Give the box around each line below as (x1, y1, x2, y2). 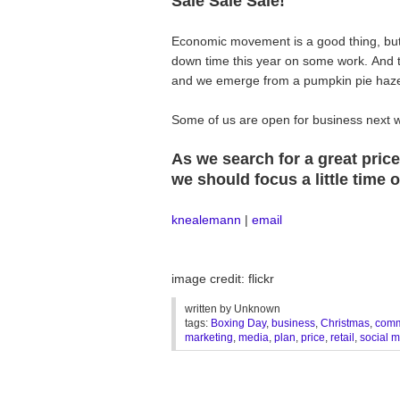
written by (185, 303, 234, 315)
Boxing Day (211, 317, 266, 329)
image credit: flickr (171, 271, 274, 286)
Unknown (234, 303, 280, 315)
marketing (185, 331, 233, 344)
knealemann (171, 212, 241, 227)
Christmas (321, 317, 370, 329)
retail (330, 331, 354, 344)
